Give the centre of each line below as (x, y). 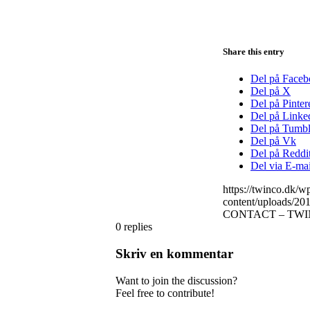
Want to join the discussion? (176, 280)
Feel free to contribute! (165, 293)
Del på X (271, 91)
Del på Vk (273, 141)
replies (138, 227)
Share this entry (254, 51)
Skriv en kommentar (174, 253)
